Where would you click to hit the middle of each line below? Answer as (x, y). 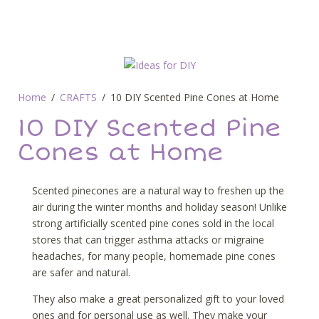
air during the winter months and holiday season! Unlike (159, 207)
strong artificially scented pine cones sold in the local (153, 223)
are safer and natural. (81, 272)
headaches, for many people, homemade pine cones (154, 256)
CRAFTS (78, 97)
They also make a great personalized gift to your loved (158, 299)
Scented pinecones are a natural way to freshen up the (158, 190)
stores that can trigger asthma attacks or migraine (148, 240)
